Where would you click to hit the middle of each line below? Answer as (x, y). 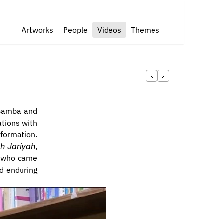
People (75, 30)
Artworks (37, 30)
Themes (145, 30)
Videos (109, 30)
